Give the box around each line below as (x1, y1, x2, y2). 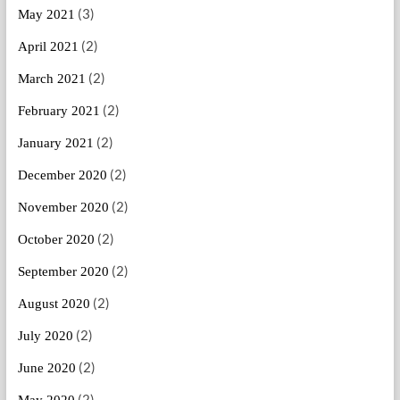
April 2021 (17, 39, 79, 54)
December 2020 (17, 168, 107, 183)
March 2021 (17, 71, 86, 87)
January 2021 (17, 136, 94, 151)
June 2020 (17, 361, 76, 376)
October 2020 (17, 232, 95, 247)
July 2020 (17, 329, 73, 344)
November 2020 (17, 200, 109, 215)
